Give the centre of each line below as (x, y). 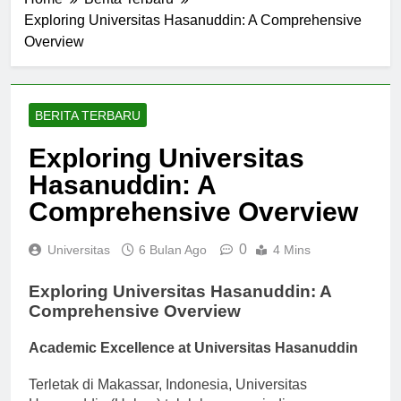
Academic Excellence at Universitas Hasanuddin (193, 363)
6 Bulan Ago (173, 265)
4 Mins (292, 265)
